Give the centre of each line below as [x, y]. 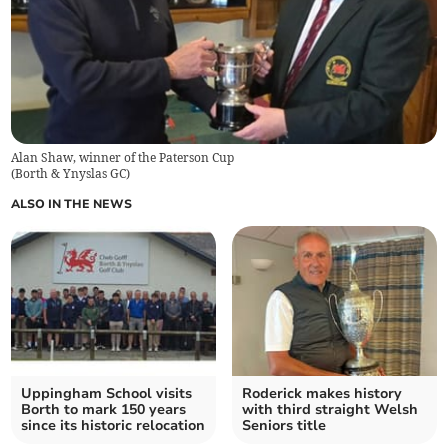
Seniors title [284, 425]
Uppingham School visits [107, 393]
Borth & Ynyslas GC [71, 173]
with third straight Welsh [330, 409]
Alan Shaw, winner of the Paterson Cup [123, 157]
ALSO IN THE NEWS [72, 203]
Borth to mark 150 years [104, 409]
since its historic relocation [113, 425]
